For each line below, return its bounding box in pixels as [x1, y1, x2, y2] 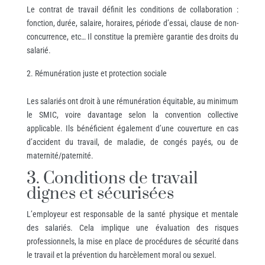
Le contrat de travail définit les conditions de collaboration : [26, 4, 239, 14]
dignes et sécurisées [26, 183, 174, 204]
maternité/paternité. [26, 150, 93, 160]
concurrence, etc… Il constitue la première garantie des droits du [26, 31, 239, 41]
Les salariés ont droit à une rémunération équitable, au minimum [26, 96, 239, 106]
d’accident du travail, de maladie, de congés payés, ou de [26, 137, 239, 147]
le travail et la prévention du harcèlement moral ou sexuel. [26, 250, 216, 260]
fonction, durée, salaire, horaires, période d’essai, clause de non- [26, 18, 239, 28]
